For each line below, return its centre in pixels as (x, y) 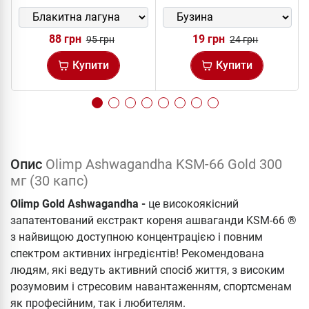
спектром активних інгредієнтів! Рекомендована (137, 253)
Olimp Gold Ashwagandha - (79, 203)
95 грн (100, 39)
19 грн (209, 39)
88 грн (65, 39)
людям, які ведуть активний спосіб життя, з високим (148, 270)
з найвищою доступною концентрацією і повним (137, 237)
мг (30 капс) (49, 180)
